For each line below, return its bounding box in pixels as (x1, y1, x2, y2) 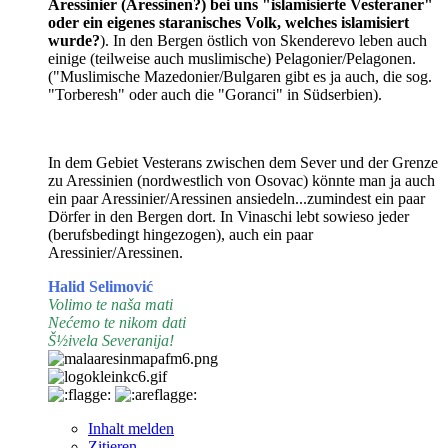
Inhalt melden (88, 419, 174, 437)
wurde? (48, 31, 100, 49)
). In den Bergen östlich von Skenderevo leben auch (100, 31, 427, 49)
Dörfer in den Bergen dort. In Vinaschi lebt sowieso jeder (48, 207, 409, 225)
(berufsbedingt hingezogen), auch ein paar (48, 225, 313, 243)
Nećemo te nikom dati (48, 313, 186, 331)
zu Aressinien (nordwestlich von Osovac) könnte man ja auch (48, 171, 435, 189)
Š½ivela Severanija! (48, 331, 174, 349)
